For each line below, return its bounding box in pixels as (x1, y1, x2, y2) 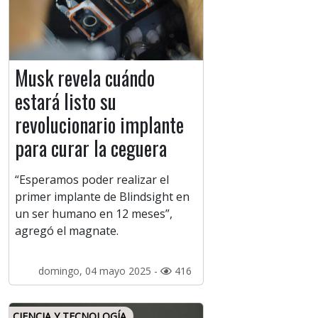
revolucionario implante (15, 110, 184, 140)
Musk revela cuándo (15, 63, 155, 93)
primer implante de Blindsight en (15, 189, 190, 205)
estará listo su (15, 87, 116, 116)
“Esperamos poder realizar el (15, 172, 169, 188)
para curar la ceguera (15, 133, 167, 163)
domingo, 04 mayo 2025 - (38, 264, 160, 278)
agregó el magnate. (15, 223, 119, 239)
